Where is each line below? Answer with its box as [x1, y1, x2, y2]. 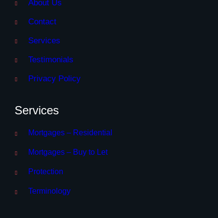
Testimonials [28, 54, 73, 64]
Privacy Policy [28, 73, 81, 83]
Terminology [28, 186, 71, 195]
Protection [28, 167, 63, 176]
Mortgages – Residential [28, 128, 112, 137]
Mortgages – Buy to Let [28, 147, 108, 156]
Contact [28, 17, 56, 26]
